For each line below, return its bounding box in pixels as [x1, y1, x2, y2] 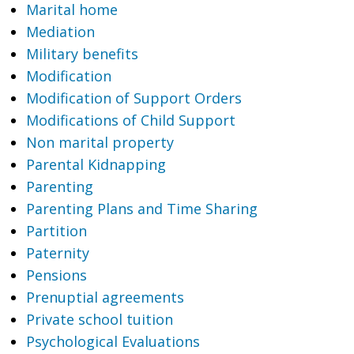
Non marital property [25, 133, 174, 152]
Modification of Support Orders [25, 88, 242, 107]
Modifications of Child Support [25, 111, 235, 130]
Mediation [25, 22, 95, 41]
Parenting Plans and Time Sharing [25, 199, 258, 218]
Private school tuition [25, 310, 173, 329]
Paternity [25, 243, 89, 262]
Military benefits [25, 44, 138, 63]
